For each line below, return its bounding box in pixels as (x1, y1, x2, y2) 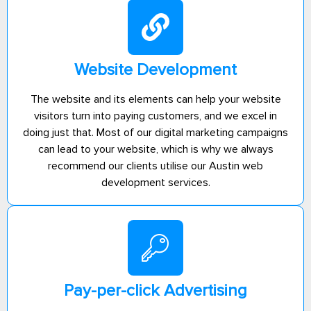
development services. (101, 175, 210, 190)
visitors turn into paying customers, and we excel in (34, 108, 277, 123)
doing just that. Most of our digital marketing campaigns (23, 125, 288, 140)
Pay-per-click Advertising (64, 280, 247, 301)
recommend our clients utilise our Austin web (48, 158, 263, 173)
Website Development (74, 59, 237, 80)
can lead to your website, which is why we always (37, 142, 274, 156)
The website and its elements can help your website (30, 92, 281, 106)
